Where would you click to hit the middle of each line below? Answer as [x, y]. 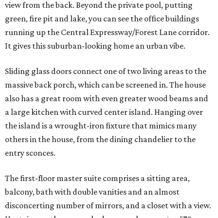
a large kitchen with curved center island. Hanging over [104, 112]
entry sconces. [30, 153]
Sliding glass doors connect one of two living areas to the [106, 71]
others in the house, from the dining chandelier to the [100, 139]
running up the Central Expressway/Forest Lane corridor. [107, 32]
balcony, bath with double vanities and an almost [92, 192]
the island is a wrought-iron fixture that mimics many [101, 126]
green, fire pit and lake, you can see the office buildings [102, 19]
